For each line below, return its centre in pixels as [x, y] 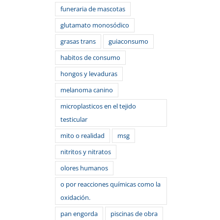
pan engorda [79, 214]
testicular [74, 119]
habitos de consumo [90, 57]
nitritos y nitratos [86, 152]
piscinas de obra [134, 214]
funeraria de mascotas [93, 9]
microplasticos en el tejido [98, 106]
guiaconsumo [128, 41]
